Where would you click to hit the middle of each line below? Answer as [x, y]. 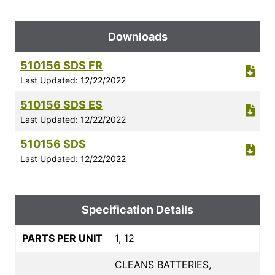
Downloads [137, 36]
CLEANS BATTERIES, [163, 264]
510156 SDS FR [61, 65]
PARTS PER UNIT [62, 238]
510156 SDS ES [61, 104]
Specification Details [137, 209]
